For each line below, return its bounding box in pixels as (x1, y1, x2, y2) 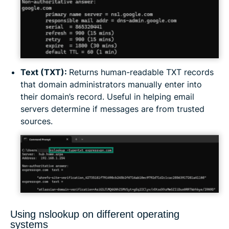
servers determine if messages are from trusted (20, 103, 204, 114)
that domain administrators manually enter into (20, 79, 202, 89)
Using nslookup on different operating (10, 208, 179, 220)
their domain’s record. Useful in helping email (20, 91, 194, 102)
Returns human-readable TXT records (69, 66, 214, 77)
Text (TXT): (20, 66, 69, 77)
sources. (20, 116, 53, 126)
